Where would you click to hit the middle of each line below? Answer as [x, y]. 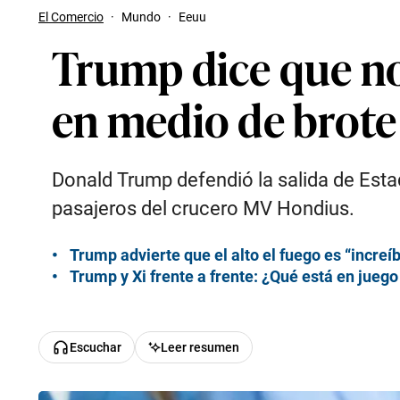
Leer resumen [200, 347]
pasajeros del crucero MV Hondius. [203, 208]
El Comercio [71, 17]
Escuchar [96, 347]
